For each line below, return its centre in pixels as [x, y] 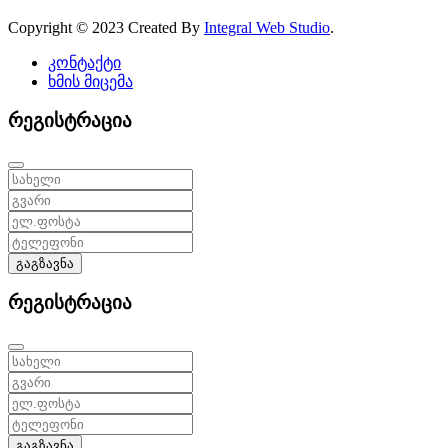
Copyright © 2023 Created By [106, 28]
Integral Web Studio [267, 28]
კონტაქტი [84, 63]
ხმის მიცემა [90, 82]
